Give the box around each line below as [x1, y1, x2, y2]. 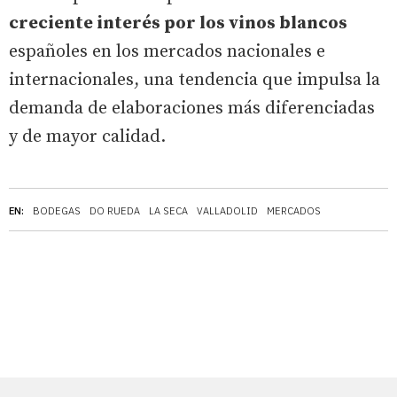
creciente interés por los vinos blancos [9, 12, 347, 35]
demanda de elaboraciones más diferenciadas [9, 97, 375, 120]
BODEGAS [33, 204, 81, 217]
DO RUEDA [90, 204, 140, 217]
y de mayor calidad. [9, 125, 166, 148]
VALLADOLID [197, 204, 258, 217]
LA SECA [149, 204, 188, 217]
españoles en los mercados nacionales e [9, 40, 325, 63]
